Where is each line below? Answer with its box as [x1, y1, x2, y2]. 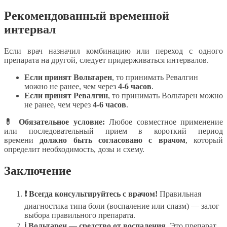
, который [185, 135, 223, 144]
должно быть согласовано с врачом [40, 135, 185, 144]
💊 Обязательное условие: [4, 117, 105, 126]
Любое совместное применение [104, 117, 223, 126]
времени [4, 135, 40, 144]
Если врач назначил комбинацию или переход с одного [4, 46, 223, 55]
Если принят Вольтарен [24, 72, 112, 82]
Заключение [4, 164, 71, 177]
